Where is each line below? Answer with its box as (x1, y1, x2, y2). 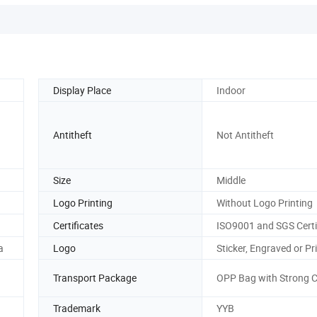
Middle (217, 173, 246, 187)
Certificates (53, 218, 103, 232)
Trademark (53, 301, 100, 315)
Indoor (217, 83, 246, 97)
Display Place (53, 83, 111, 97)
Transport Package (53, 271, 137, 285)
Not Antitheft (217, 128, 274, 142)
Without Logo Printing (217, 195, 313, 209)
